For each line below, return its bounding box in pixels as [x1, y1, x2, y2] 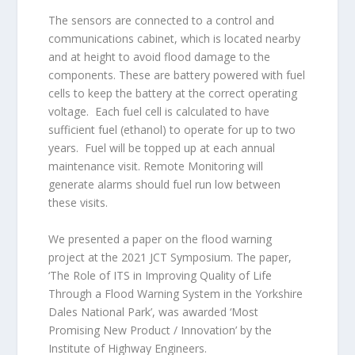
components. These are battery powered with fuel [48, 67, 305, 83]
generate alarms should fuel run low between [48, 177, 281, 193]
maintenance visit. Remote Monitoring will [48, 158, 263, 174]
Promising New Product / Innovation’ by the [48, 322, 272, 338]
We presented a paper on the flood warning [48, 231, 272, 246]
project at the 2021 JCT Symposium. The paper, [48, 249, 292, 265]
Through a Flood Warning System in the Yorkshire [48, 285, 303, 301]
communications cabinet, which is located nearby [48, 31, 300, 47]
